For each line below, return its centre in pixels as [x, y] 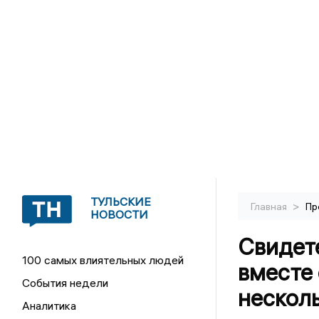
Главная [270, 206]
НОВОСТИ [120, 214]
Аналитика [49, 305]
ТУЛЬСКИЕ [121, 202]
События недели [66, 283]
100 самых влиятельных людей [103, 260]
